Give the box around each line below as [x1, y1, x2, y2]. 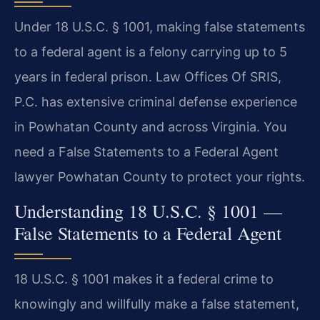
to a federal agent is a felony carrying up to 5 [14, 44, 287, 60]
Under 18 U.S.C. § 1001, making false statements [14, 19, 305, 35]
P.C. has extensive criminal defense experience [14, 94, 297, 110]
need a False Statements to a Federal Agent [14, 144, 279, 160]
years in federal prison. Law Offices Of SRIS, [14, 69, 281, 85]
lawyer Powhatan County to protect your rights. [14, 169, 305, 185]
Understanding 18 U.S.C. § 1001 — [14, 198, 282, 223]
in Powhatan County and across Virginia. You [14, 119, 286, 135]
